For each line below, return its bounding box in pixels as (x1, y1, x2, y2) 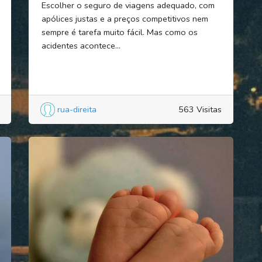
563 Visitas (178, 103, 222, 115)
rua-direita (57, 103, 96, 115)
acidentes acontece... (41, 39, 120, 51)
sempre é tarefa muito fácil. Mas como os (41, 26, 198, 38)
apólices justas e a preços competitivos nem (41, 12, 208, 25)
